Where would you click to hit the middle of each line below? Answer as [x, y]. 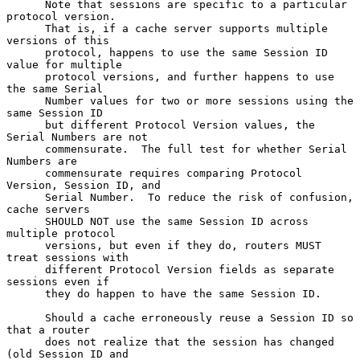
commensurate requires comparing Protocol [26, 173]
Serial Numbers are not [77, 137]
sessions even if [58, 281]
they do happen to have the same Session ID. [26, 293]
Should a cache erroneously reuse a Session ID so [26, 317]
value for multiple [64, 64]
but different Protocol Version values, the [26, 125]
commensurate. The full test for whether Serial [26, 149]
